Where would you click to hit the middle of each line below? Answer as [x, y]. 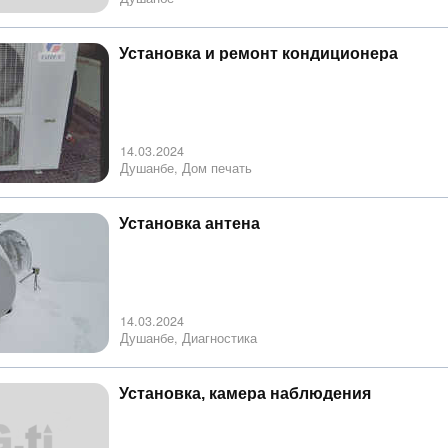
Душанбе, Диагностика [188, 337]
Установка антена [189, 223]
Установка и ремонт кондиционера [258, 53]
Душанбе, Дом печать [186, 167]
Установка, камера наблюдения [245, 393]
